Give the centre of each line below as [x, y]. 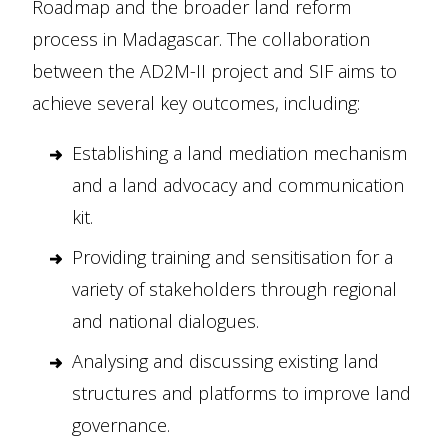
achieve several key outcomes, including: [196, 103]
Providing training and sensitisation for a [232, 257]
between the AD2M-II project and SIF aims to [214, 71]
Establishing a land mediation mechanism [239, 153]
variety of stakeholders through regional [234, 289]
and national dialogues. [165, 321]
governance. [121, 425]
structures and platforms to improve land [241, 393]
